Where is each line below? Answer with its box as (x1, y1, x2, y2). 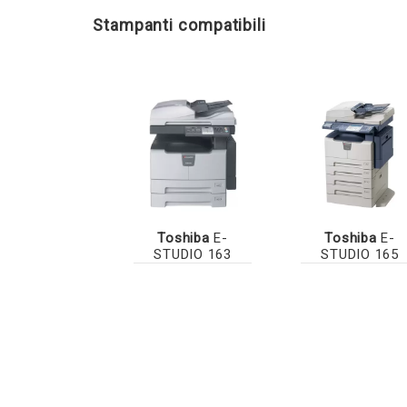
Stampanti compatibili (93, 15, 266, 35)
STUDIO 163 (154, 246, 232, 263)
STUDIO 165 (321, 246, 399, 263)
